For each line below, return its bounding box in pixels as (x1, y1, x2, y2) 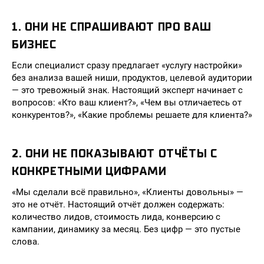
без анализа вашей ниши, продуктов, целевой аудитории (12, 72, 252, 83)
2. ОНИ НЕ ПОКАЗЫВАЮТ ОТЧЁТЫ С (12, 147, 217, 160)
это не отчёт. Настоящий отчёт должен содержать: (12, 199, 225, 210)
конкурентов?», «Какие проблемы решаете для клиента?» (12, 110, 252, 120)
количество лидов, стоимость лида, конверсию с (12, 212, 220, 222)
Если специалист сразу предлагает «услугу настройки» (12, 60, 242, 71)
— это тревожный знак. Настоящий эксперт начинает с (12, 85, 243, 95)
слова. (12, 236, 39, 247)
